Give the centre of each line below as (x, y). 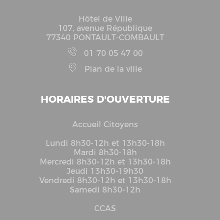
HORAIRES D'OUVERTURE (105, 99)
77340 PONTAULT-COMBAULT (105, 38)
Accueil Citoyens (105, 125)
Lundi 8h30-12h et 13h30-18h (105, 143)
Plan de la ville (113, 69)
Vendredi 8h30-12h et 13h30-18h (105, 181)
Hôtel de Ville (105, 19)
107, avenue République (105, 28)
